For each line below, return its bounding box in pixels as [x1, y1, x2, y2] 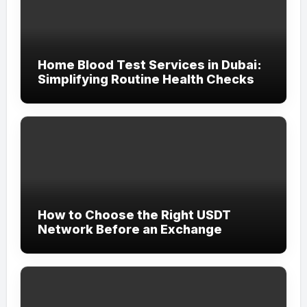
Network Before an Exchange [37, 222, 222, 237]
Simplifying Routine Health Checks [37, 72, 254, 87]
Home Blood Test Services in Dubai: [37, 58, 262, 73]
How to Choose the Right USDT [37, 208, 231, 223]
